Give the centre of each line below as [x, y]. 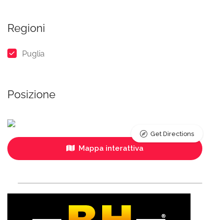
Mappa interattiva [110, 149]
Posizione [31, 95]
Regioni [26, 28]
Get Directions [172, 134]
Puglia [33, 54]
